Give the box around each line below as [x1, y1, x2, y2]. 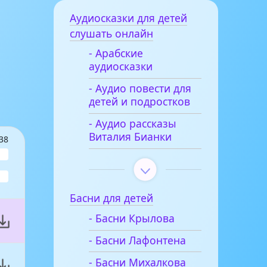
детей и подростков [88, 94, 190, 109]
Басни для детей [70, 191, 154, 206]
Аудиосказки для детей [70, 10, 188, 25]
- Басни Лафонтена [88, 233, 186, 248]
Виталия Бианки [88, 129, 172, 144]
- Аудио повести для [88, 81, 191, 96]
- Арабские [88, 46, 143, 61]
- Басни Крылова [88, 211, 175, 226]
